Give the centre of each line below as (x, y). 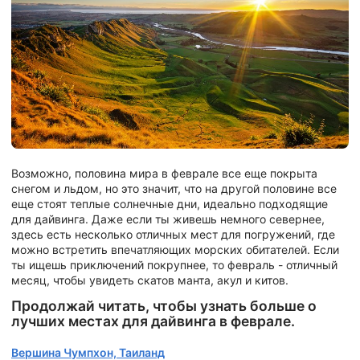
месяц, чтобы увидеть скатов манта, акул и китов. (150, 280)
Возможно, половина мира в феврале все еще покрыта (164, 173)
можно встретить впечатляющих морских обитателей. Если (175, 249)
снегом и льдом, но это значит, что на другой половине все (174, 188)
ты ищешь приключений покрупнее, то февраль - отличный (174, 264)
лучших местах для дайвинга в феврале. (153, 321)
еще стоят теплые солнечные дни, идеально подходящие (170, 203)
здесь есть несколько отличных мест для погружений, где (173, 234)
